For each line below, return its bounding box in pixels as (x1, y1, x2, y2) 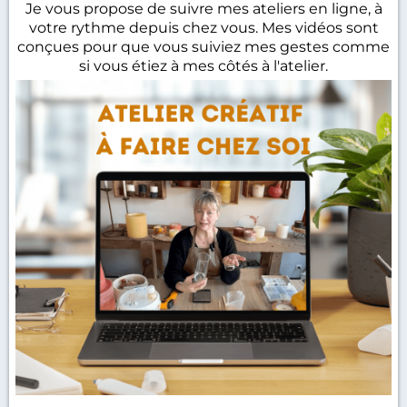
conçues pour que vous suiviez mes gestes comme (17, 38, 390, 55)
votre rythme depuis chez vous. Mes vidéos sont (28, 19, 379, 36)
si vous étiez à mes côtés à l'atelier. (79, 57, 328, 74)
